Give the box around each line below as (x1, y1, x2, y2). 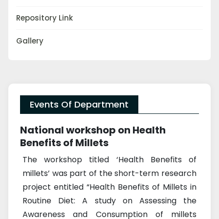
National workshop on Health (20, 123, 166, 137)
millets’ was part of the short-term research (22, 168, 197, 179)
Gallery (16, 36, 44, 46)
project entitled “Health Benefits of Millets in (22, 181, 197, 193)
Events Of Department (30, 98, 129, 111)
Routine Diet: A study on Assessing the (22, 195, 197, 207)
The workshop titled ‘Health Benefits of (22, 154, 197, 166)
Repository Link (16, 13, 73, 23)
